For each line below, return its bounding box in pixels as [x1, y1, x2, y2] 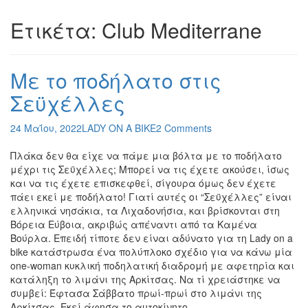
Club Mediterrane [102, 14, 262, 45]
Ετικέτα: [10, 14, 102, 45]
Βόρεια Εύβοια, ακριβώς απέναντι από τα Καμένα [10, 217, 257, 231]
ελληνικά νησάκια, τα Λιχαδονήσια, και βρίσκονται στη [10, 203, 280, 217]
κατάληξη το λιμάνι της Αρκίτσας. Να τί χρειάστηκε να [10, 272, 280, 286]
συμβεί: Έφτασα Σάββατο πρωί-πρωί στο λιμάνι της [10, 285, 262, 300]
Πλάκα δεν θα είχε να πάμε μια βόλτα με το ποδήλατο [10, 148, 282, 162]
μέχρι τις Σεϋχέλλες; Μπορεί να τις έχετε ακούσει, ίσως [10, 162, 289, 176]
